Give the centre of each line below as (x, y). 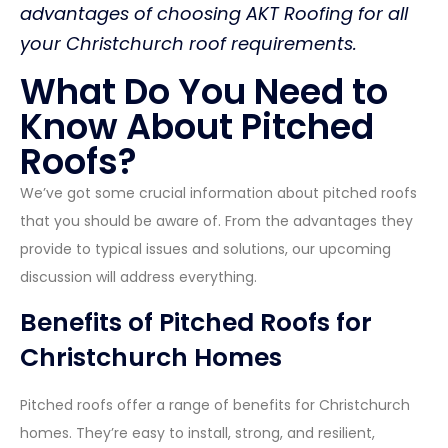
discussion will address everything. (138, 276)
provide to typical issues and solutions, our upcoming (205, 248)
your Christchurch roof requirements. (188, 44)
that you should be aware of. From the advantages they (216, 220)
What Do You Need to (204, 91)
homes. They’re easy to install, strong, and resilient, (197, 432)
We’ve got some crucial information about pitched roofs (218, 192)
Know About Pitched (197, 126)
